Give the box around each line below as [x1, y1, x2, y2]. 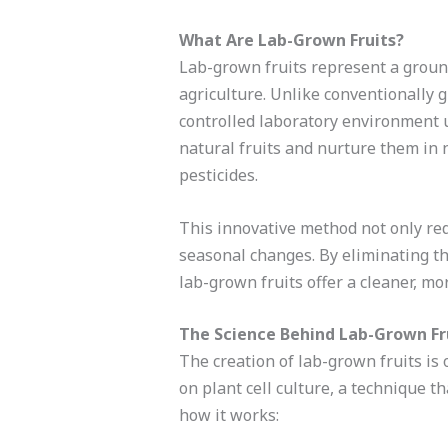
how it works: [178, 404, 279, 427]
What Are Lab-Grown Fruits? [178, 29, 404, 52]
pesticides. [178, 164, 258, 187]
